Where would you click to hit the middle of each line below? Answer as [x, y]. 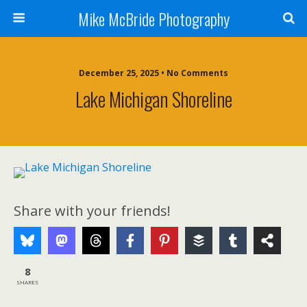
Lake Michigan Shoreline [153, 99]
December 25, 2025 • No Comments [153, 73]
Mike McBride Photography [153, 19]
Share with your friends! [92, 211]
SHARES [27, 282]
